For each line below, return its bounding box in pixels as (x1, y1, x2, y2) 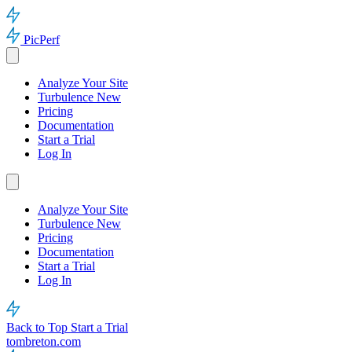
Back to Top (6, 321, 71, 334)
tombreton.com (6, 335, 81, 348)
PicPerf (24, 33, 60, 46)
